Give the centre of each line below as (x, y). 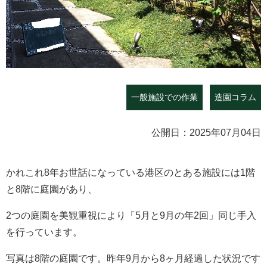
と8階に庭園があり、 (52, 189)
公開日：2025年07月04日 (206, 132)
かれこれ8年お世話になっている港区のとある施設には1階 (131, 172)
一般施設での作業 (164, 97)
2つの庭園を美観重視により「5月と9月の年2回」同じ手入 (131, 215)
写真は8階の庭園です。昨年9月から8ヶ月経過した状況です (133, 258)
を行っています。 (44, 232)
